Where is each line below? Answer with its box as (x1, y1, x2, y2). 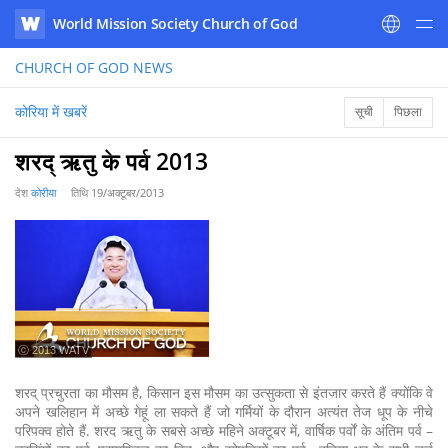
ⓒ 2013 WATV (18, 344, 89, 356)
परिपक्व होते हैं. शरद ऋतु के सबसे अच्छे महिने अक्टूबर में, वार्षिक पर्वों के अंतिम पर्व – (15, 421, 433, 440)
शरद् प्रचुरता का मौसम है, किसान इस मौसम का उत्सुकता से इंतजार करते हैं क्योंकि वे (15, 383, 433, 402)
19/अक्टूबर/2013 (91, 185, 164, 200)
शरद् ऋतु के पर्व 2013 (15, 145, 208, 177)
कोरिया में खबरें (15, 102, 87, 121)
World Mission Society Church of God (53, 14, 298, 33)
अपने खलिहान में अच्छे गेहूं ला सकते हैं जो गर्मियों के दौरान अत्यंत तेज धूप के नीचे (15, 402, 433, 421)
